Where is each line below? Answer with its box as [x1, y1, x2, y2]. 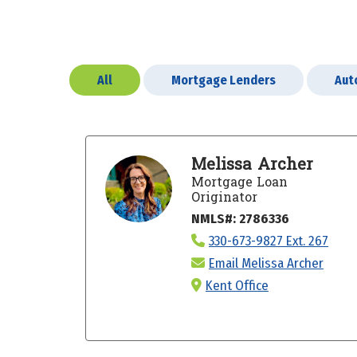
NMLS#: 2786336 [190, 210, 289, 227]
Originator [190, 185, 257, 209]
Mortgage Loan [190, 170, 288, 194]
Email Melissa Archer [208, 254, 324, 272]
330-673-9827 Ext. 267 [208, 232, 328, 249]
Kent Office [205, 277, 269, 294]
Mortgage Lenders [171, 72, 276, 88]
